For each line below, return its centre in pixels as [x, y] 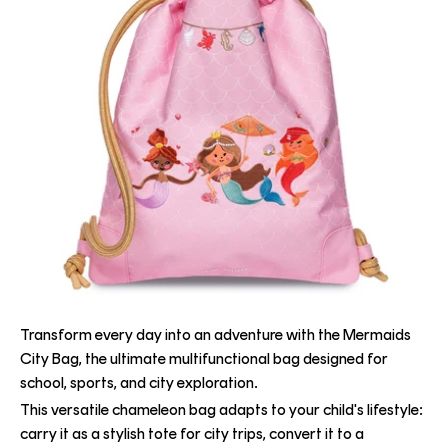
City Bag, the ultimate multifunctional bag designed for [204, 359]
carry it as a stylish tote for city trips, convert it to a [192, 434]
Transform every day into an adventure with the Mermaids [215, 335]
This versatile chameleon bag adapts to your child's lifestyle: [221, 410]
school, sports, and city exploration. [139, 383]
